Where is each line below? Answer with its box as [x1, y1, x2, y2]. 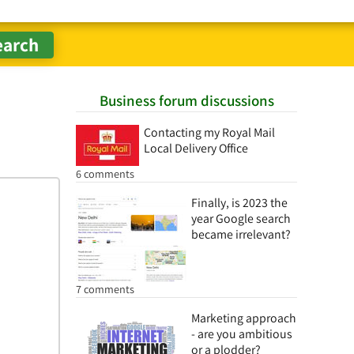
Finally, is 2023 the [191, 194, 288, 211]
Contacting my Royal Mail [144, 124, 275, 141]
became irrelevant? [191, 226, 291, 243]
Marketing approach [191, 310, 296, 326]
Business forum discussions [99, 91, 274, 110]
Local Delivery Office [144, 140, 248, 156]
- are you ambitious [191, 326, 292, 342]
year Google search [191, 210, 291, 227]
